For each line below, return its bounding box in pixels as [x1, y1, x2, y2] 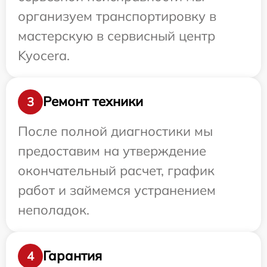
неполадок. [18, 201, 89, 218]
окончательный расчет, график [18, 162, 215, 179]
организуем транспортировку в [18, 7, 216, 24]
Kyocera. [18, 46, 70, 64]
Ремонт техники [43, 93, 143, 110]
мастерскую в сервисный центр [18, 27, 215, 44]
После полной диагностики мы [18, 122, 213, 139]
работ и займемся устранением [18, 181, 216, 198]
